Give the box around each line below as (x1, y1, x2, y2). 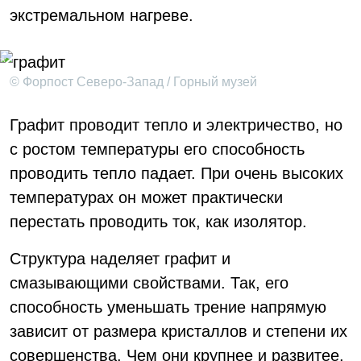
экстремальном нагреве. (10, 6, 193, 24)
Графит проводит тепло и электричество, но (10, 116, 342, 134)
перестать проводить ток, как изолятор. (10, 213, 307, 230)
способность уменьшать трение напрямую (10, 298, 326, 316)
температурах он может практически (10, 189, 283, 206)
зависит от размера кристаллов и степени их (10, 322, 347, 340)
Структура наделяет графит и (10, 250, 230, 268)
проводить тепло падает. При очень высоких (10, 164, 343, 182)
